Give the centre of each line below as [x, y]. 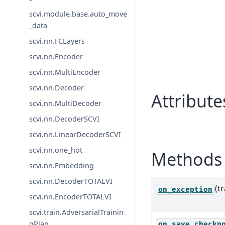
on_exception [185, 189]
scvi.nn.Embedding [62, 165]
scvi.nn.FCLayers [57, 41]
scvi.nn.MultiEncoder [65, 72]
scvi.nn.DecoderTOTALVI [71, 181]
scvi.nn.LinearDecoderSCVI [75, 134]
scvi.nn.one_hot [56, 150]
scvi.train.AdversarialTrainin [77, 212]
